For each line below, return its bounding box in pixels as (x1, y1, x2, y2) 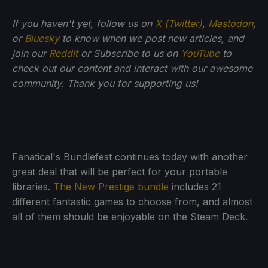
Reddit (49, 47, 78, 59)
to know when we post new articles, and (59, 32, 244, 44)
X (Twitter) (155, 17, 202, 29)
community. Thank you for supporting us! (12, 77, 198, 89)
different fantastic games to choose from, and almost (12, 195, 252, 208)
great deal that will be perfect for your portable (12, 165, 227, 178)
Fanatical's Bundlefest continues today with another (12, 150, 248, 163)
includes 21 (169, 180, 221, 193)
